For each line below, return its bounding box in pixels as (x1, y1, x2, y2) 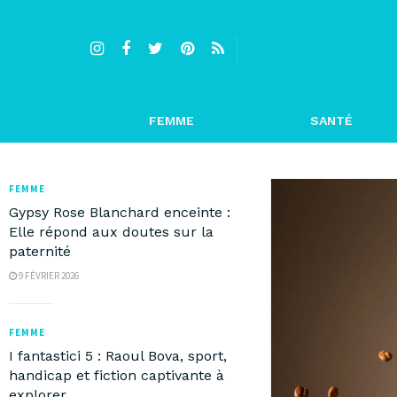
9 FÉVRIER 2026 (17, 269, 79, 282)
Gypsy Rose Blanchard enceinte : (9, 204, 230, 221)
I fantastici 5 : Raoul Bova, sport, (9, 347, 227, 364)
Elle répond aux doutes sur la (9, 223, 214, 240)
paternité (9, 243, 71, 260)
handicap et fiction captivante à (9, 367, 224, 384)
